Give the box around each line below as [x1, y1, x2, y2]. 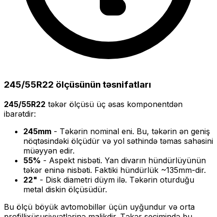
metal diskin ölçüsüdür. [23, 184, 107, 194]
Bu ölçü [4, 201, 35, 212]
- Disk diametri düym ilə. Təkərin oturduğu [37, 174, 194, 185]
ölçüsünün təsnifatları [54, 78, 151, 90]
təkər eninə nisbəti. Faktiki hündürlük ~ [23, 165, 166, 175]
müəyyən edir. [23, 145, 75, 155]
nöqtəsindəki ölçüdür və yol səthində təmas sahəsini [23, 136, 213, 146]
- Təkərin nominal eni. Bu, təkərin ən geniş [51, 126, 210, 136]
